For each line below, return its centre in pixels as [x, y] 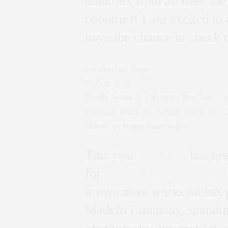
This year [112, 155]
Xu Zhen [163, 155]
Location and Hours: [119, 69]
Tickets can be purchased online [137, 126]
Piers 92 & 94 [108, 83]
